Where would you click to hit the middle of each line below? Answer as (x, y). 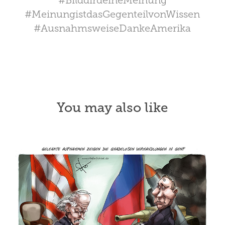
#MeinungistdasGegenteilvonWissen (113, 14)
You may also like (113, 108)
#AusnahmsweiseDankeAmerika (113, 28)
